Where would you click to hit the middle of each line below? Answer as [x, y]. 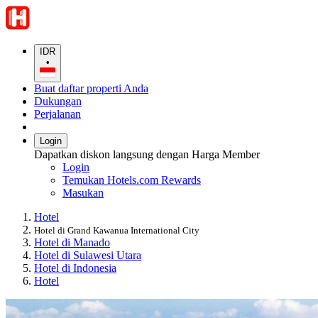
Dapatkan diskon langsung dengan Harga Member [147, 155]
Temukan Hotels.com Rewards [132, 180]
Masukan [83, 193]
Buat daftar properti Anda [91, 89]
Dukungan [58, 102]
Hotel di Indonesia [75, 268]
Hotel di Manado [72, 243]
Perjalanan [57, 114]
